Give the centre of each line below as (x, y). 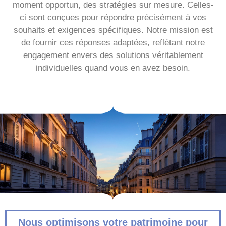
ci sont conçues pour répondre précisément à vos (113, 17)
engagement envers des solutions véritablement (113, 55)
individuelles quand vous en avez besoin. (113, 68)
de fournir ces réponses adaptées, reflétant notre (113, 42)
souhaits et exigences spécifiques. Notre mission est (113, 30)
